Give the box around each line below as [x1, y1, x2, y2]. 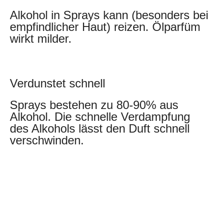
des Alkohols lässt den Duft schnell [10, 121, 190, 135]
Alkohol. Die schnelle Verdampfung [10, 110, 190, 123]
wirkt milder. [10, 31, 72, 45]
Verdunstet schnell [10, 76, 105, 90]
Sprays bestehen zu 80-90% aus [10, 98, 178, 111]
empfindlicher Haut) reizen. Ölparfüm [10, 20, 200, 33]
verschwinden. [10, 133, 84, 147]
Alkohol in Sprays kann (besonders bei [10, 8, 208, 22]
